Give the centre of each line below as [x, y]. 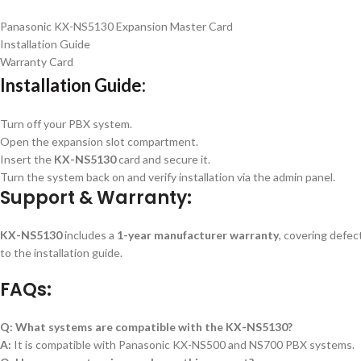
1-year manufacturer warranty [198, 235]
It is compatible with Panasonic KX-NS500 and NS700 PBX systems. [183, 344]
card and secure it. [163, 159]
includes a [89, 235]
